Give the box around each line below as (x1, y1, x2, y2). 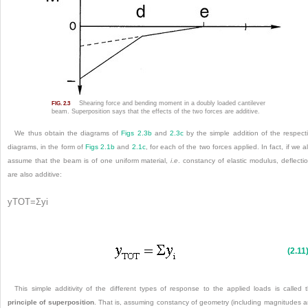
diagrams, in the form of (8, 142, 85, 151)
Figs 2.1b (85, 142, 115, 151)
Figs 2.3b (121, 129, 152, 137)
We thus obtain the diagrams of (14, 129, 122, 137)
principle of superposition (8, 298, 94, 307)
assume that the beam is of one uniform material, (8, 156, 171, 164)
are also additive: (8, 170, 62, 178)
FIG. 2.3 (51, 100, 70, 107)
